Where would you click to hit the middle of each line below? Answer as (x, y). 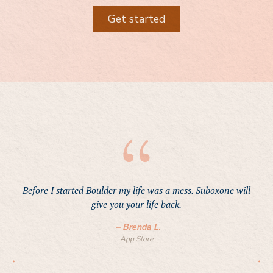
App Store (136, 239)
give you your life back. (136, 204)
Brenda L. (141, 227)
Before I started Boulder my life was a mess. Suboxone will (136, 190)
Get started (136, 19)
